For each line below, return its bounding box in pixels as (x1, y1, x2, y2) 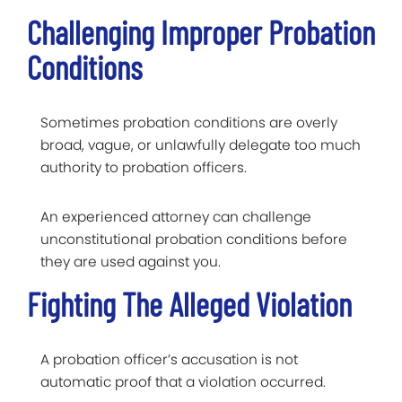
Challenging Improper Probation (27, 12, 375, 51)
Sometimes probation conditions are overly (40, 112, 337, 132)
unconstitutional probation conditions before (40, 229, 347, 249)
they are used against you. (40, 251, 221, 271)
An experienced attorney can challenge (40, 206, 311, 226)
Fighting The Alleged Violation (27, 284, 352, 323)
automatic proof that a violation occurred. (40, 371, 326, 391)
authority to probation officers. (40, 157, 247, 177)
